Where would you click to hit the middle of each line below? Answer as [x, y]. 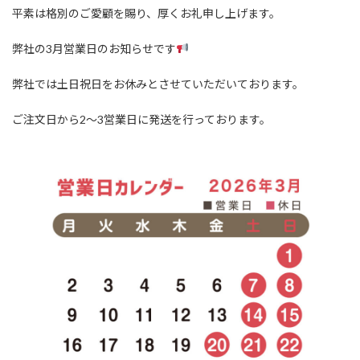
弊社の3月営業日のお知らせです [94, 48]
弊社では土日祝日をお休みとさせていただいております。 [158, 84]
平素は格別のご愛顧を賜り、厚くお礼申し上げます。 [146, 13]
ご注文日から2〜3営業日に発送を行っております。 [141, 119]
